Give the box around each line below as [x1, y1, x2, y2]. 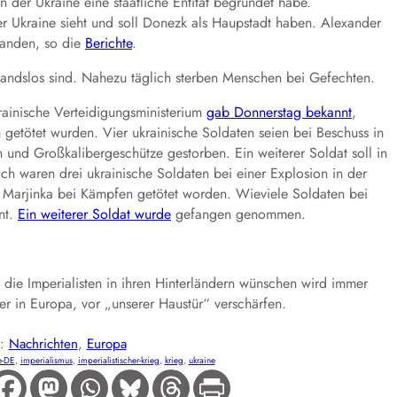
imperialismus [19, 353, 73, 367]
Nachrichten [8, 333, 78, 354]
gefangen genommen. [171, 203, 306, 224]
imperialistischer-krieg [77, 353, 160, 367]
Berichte [85, 32, 132, 53]
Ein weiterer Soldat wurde [18, 203, 171, 224]
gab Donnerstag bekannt [206, 101, 352, 122]
